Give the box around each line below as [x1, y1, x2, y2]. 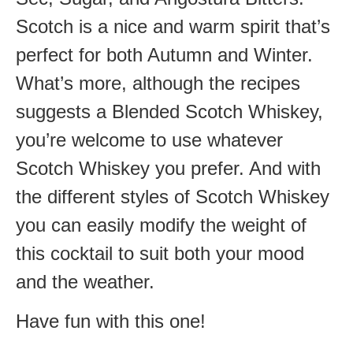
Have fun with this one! [16, 310, 206, 333]
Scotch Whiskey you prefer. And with [16, 157, 321, 179]
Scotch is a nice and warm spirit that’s [16, 15, 330, 37]
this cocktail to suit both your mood [16, 242, 304, 264]
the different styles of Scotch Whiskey [16, 185, 329, 207]
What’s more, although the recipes [16, 72, 300, 94]
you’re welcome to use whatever [16, 128, 283, 150]
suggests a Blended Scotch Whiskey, [16, 100, 323, 122]
